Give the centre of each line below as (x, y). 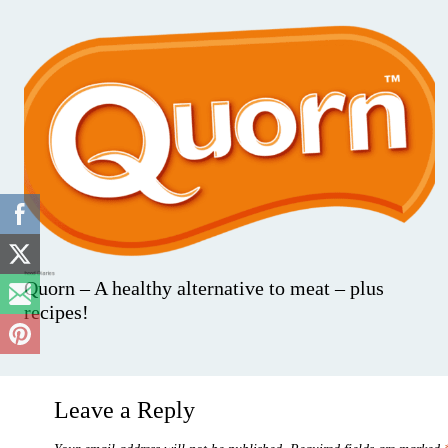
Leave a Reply (124, 410)
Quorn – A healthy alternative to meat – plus (204, 288)
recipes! (56, 312)
